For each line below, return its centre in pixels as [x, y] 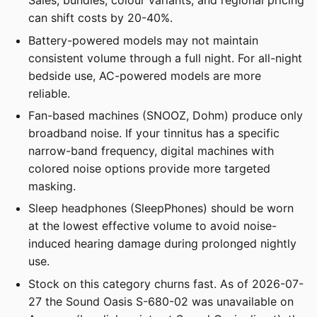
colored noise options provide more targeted [149, 168]
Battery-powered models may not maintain [143, 40]
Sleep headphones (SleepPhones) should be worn [161, 208]
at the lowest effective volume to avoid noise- [152, 226]
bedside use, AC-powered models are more [145, 75]
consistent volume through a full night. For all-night [165, 58]
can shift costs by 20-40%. [100, 18]
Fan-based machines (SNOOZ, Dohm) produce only [166, 115]
